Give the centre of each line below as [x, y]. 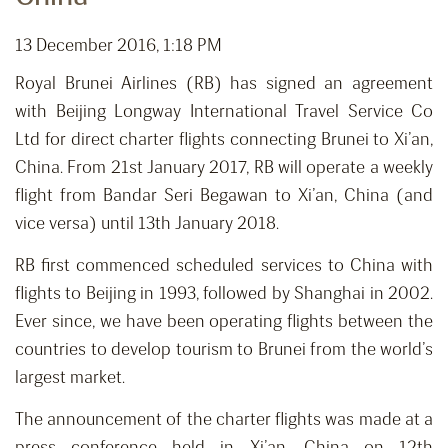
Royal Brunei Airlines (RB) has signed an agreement [224, 83]
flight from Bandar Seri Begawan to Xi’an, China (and [224, 195]
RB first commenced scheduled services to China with [224, 265]
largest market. [70, 377]
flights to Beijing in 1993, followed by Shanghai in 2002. [224, 293]
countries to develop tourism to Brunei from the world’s [224, 349]
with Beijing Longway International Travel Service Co [224, 111]
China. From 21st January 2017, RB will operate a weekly [224, 167]
